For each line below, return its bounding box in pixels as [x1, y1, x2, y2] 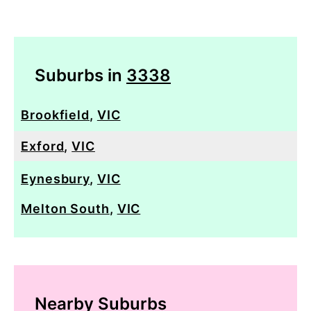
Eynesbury [21, 171, 90, 186]
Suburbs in [35, 65, 126, 85]
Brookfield [21, 107, 90, 122]
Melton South [21, 201, 110, 216]
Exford [21, 138, 65, 153]
